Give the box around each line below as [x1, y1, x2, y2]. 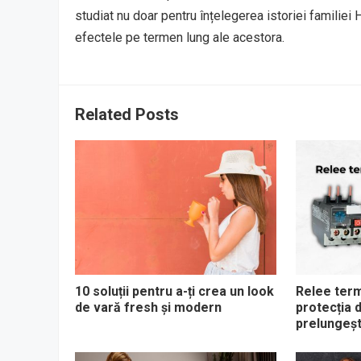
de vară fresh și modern [75, 299, 222, 315]
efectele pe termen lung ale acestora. [75, 29, 284, 45]
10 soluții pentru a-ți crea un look [75, 283, 274, 299]
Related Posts [75, 104, 179, 124]
